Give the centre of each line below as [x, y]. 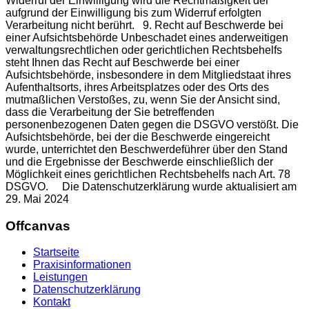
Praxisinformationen [82, 265]
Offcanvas [38, 226]
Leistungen [60, 277]
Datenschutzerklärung [87, 290]
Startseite [56, 252]
